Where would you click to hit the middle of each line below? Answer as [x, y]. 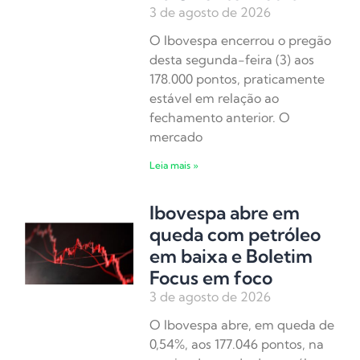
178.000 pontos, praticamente [237, 79]
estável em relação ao [215, 98]
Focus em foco [211, 278]
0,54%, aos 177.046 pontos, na [237, 344]
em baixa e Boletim [231, 256]
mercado [176, 137]
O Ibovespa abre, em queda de [242, 325]
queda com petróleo [235, 235]
